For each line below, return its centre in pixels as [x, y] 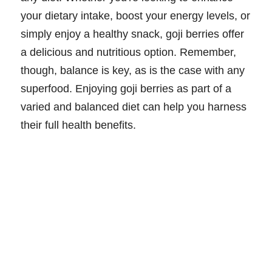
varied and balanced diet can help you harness [134, 107]
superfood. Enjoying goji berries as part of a [126, 89]
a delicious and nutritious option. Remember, [128, 53]
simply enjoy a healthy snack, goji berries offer [132, 34]
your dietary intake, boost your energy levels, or [135, 16]
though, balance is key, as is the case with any [133, 71]
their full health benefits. [78, 125]
